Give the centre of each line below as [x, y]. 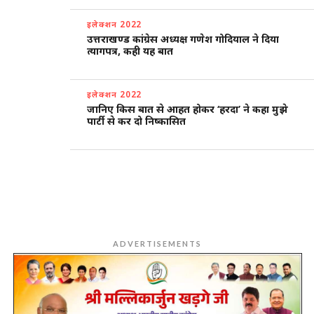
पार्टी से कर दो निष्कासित [137, 121]
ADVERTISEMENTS [157, 243]
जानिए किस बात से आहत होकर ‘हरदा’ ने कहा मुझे [188, 109]
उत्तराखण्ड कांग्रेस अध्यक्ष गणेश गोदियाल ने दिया [183, 39]
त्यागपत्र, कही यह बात [130, 50]
